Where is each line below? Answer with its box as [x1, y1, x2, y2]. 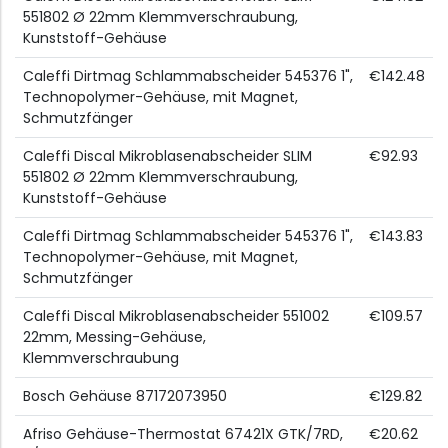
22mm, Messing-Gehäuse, [23, 327, 206, 348]
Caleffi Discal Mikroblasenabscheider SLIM [23, 146, 312, 167]
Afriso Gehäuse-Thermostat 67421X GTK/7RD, [23, 424, 343, 445]
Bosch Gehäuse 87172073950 [23, 386, 227, 407]
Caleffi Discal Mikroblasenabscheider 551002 [23, 306, 329, 327]
